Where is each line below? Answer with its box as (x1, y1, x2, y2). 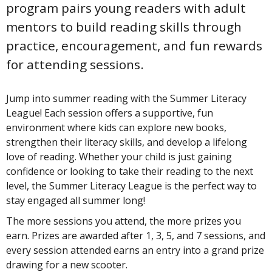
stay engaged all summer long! (6, 194, 145, 208)
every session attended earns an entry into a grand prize (6, 243, 264, 257)
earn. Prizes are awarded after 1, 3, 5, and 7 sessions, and (6, 229, 265, 243)
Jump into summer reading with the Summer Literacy (6, 92, 246, 106)
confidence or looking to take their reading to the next (6, 165, 253, 178)
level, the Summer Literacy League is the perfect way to (6, 179, 257, 193)
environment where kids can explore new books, (6, 121, 226, 135)
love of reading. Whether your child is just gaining (6, 150, 232, 164)
